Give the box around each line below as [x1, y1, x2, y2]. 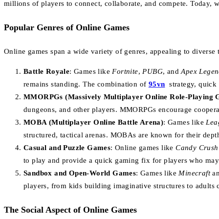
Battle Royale [23, 67, 70, 75]
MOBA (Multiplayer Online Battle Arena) [23, 118, 164, 126]
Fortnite [112, 67, 138, 75]
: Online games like [110, 143, 176, 152]
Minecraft [178, 169, 211, 177]
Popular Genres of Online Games [4, 22, 130, 32]
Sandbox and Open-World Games [23, 169, 136, 177]
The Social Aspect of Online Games [4, 204, 137, 215]
